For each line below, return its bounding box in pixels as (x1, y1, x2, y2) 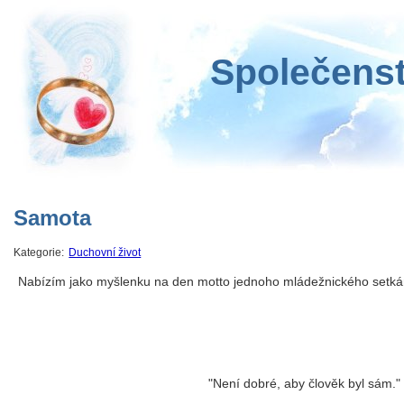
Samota (14, 206, 91, 231)
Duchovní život (69, 247, 142, 259)
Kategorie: (14, 247, 67, 259)
